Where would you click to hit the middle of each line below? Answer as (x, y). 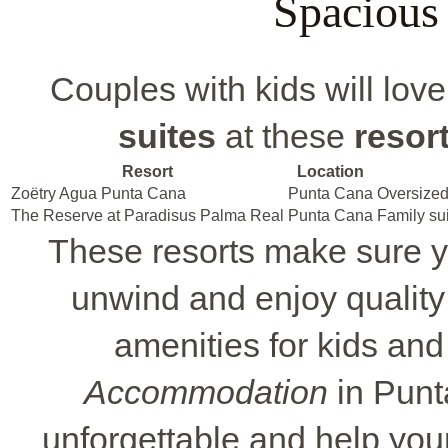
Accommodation (206, 392)
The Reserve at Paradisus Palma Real (147, 216)
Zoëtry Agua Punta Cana (98, 194)
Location (330, 172)
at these (284, 136)
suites (166, 136)
